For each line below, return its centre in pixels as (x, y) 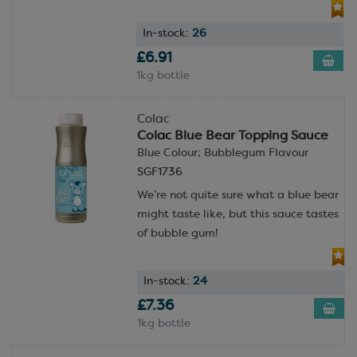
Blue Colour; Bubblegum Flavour (222, 153)
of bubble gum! (177, 233)
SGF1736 (159, 172)
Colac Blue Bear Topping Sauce (232, 136)
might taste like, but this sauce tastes (237, 214)
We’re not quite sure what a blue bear (237, 195)
